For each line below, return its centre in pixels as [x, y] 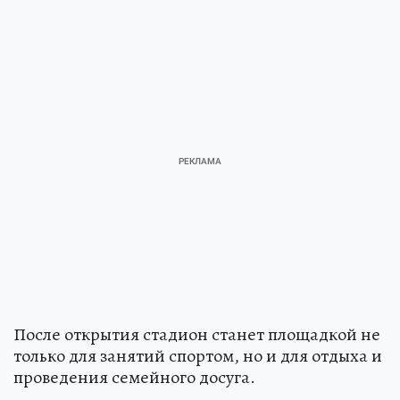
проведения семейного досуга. [134, 378]
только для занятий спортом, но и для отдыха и [198, 356]
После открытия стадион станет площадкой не [197, 335]
